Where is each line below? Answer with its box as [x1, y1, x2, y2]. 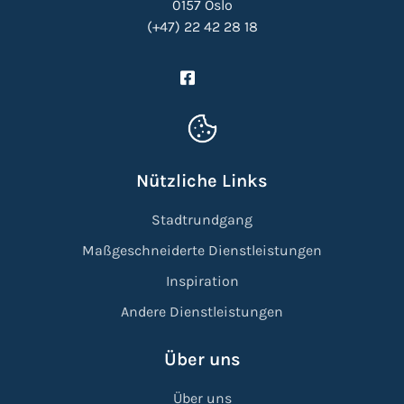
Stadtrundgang [151, 210, 252, 228]
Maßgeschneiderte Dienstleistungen [82, 241, 322, 259]
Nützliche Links [136, 170, 268, 191]
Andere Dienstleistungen [121, 302, 283, 320]
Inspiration [165, 271, 239, 289]
